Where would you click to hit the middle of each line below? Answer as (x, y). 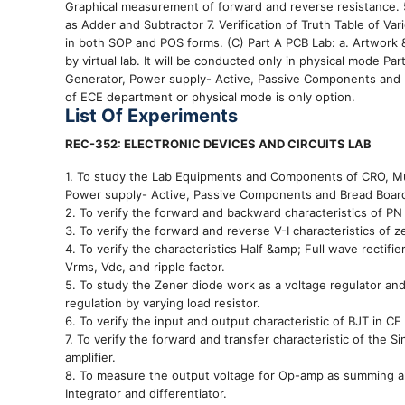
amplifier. (90, 357)
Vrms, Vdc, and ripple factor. (145, 266)
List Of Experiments (151, 115)
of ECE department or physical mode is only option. (210, 96)
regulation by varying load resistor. (163, 302)
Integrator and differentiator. (146, 393)
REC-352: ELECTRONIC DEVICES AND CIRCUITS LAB (218, 143)
